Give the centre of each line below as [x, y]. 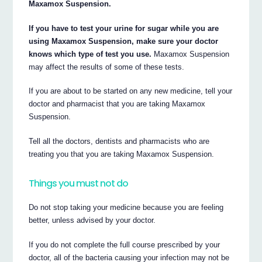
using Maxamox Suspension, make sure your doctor [124, 41]
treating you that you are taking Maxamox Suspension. [122, 154]
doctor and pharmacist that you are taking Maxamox [117, 104]
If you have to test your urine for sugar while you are [124, 28]
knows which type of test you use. [90, 54]
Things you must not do [79, 183]
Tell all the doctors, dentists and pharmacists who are [119, 142]
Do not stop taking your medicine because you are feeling [126, 208]
